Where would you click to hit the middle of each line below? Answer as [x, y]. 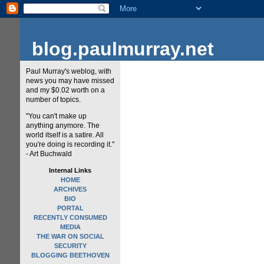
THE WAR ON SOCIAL [70, 236]
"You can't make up [56, 116]
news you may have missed [70, 81]
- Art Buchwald [49, 154]
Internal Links [70, 170]
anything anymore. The [63, 126]
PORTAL [70, 208]
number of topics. [53, 100]
